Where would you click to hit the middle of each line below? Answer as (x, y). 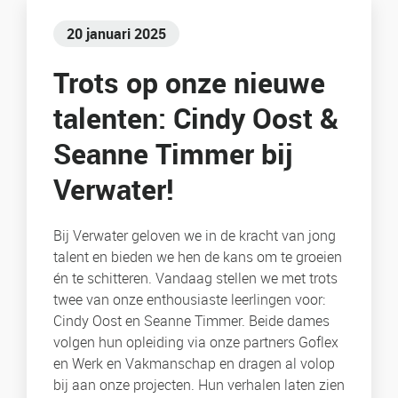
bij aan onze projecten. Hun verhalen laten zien (199, 385)
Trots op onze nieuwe (189, 83)
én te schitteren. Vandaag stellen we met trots (195, 279)
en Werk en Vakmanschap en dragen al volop (194, 364)
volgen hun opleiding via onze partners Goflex (196, 342)
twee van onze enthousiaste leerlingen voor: (189, 300)
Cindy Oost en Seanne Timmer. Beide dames (191, 321)
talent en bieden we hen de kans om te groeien (198, 257)
